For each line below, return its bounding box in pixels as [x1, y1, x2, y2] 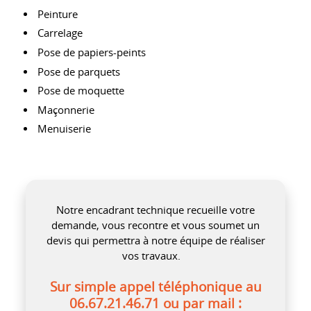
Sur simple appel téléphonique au [49, 278, 262, 296]
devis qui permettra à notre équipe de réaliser [46, 234, 265, 248]
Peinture [37, 7, 78, 21]
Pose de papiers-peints [37, 46, 146, 60]
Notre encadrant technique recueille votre [56, 203, 255, 217]
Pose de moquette [37, 84, 125, 98]
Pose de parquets [37, 65, 121, 78]
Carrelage [37, 26, 83, 40]
